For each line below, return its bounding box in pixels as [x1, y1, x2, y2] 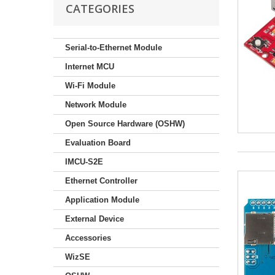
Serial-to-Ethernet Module [65, 42, 162, 52]
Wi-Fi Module [65, 80, 115, 90]
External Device [65, 214, 124, 223]
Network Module [65, 99, 126, 109]
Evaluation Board [65, 137, 131, 147]
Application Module [65, 195, 139, 204]
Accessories [65, 233, 111, 242]
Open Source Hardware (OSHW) [65, 118, 185, 128]
